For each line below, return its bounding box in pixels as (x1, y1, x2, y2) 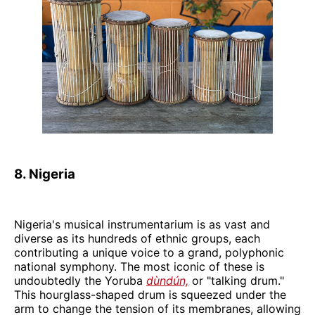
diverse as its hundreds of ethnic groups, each (14, 231, 260, 245)
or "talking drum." (188, 273, 284, 288)
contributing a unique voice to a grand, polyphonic (14, 245, 284, 259)
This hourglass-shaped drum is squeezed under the (14, 287, 286, 302)
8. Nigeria (14, 165, 75, 182)
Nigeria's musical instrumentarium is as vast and (14, 217, 270, 231)
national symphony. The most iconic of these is (14, 259, 264, 274)
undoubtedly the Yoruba (14, 273, 146, 288)
